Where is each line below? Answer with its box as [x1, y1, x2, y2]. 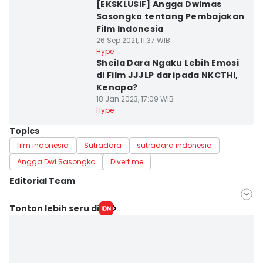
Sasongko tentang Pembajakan [96, 11, 245, 22]
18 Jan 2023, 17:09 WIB [96, 94, 174, 104]
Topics [9, 125, 39, 137]
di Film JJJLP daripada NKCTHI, [96, 69, 238, 81]
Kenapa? [96, 82, 138, 93]
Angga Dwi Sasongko [17, 157, 95, 167]
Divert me [110, 157, 143, 167]
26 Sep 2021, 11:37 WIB [96, 35, 170, 45]
